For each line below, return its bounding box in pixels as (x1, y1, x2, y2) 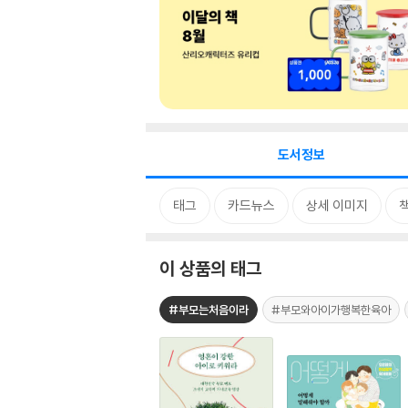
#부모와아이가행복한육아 (271, 302, 391, 317)
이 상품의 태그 (159, 257, 261, 280)
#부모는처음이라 (168, 302, 249, 317)
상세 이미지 (306, 197, 368, 214)
